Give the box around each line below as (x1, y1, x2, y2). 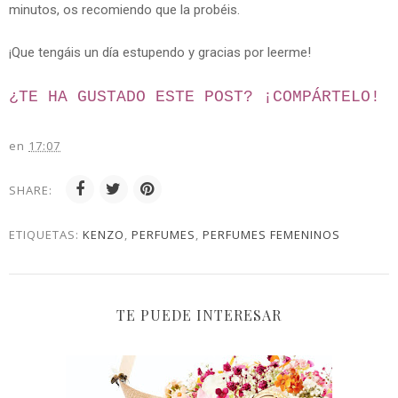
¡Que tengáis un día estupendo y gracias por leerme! (9, 44, 311, 60)
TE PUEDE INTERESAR (116, 305, 282, 324)
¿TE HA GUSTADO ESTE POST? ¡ (9, 87, 273, 106)
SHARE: (9, 181, 52, 198)
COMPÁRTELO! (273, 87, 380, 106)
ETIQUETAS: (9, 226, 83, 243)
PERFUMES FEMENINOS (203, 226, 340, 243)
